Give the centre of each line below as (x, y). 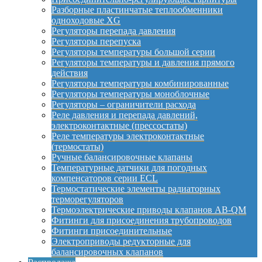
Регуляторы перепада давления (113, 31)
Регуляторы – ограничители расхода (124, 104)
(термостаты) (77, 146)
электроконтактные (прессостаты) (119, 125)
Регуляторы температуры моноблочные (130, 94)
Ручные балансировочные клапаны (122, 157)
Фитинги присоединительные (112, 231)
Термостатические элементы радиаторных (136, 189)
